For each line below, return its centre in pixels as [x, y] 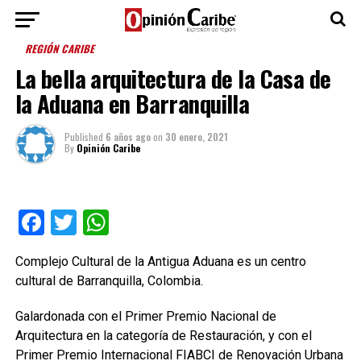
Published [83, 137]
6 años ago [128, 137]
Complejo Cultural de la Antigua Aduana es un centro [160, 261]
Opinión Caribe [108, 148]
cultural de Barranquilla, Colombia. [109, 281]
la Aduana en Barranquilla [132, 103]
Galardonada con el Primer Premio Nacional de [145, 316]
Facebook [98, 222]
